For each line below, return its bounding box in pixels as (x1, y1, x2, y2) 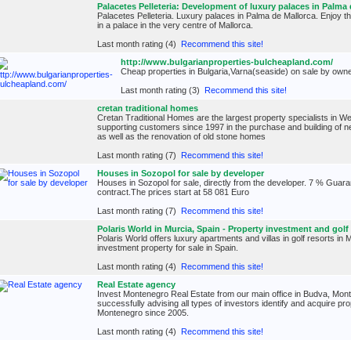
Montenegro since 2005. (97, 308, 189, 317)
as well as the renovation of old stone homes (97, 132, 266, 141)
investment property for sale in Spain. (97, 243, 238, 252)
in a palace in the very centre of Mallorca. (97, 20, 253, 30)
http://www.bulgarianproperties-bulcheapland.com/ (121, 57, 333, 67)
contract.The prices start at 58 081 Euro (97, 187, 249, 197)
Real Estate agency (97, 280, 175, 289)
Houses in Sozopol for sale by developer (97, 168, 264, 178)
